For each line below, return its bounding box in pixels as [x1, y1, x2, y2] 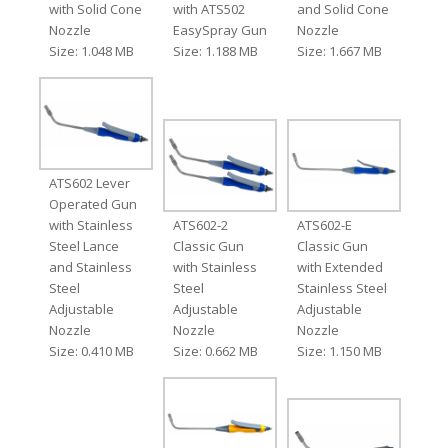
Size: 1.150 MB [297, 341, 383, 360]
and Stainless [48, 257, 132, 276]
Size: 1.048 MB [48, 41, 134, 60]
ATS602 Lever [48, 173, 130, 192]
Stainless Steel [297, 278, 388, 297]
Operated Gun [48, 194, 137, 213]
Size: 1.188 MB [172, 41, 258, 60]
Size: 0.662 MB [172, 341, 258, 360]
